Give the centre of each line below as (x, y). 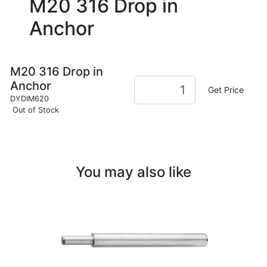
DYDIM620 (29, 98)
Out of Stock (35, 110)
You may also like (133, 172)
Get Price (226, 90)
